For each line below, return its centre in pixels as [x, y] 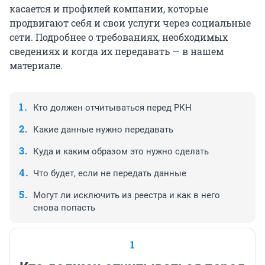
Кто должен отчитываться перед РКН [112, 107]
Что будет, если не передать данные [110, 173]
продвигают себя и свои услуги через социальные [130, 22]
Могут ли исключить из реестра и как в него [127, 195]
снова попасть [64, 207]
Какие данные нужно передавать [103, 129]
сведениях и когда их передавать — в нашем [117, 51]
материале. [36, 65]
